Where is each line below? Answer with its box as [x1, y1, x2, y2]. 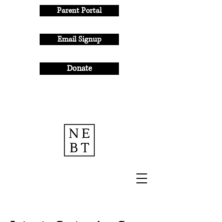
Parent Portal [57, 5, 102, 16]
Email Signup [57, 34, 102, 45]
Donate [66, 63, 92, 74]
